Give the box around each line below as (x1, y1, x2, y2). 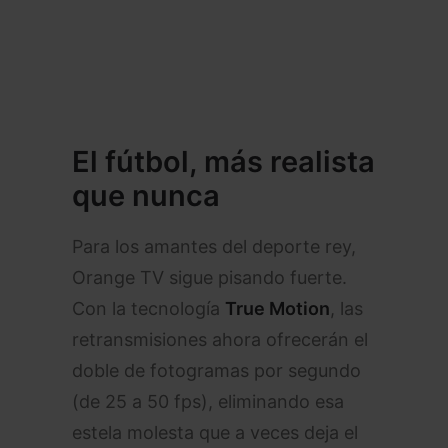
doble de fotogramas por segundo (72, 360, 361, 381)
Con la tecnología (72, 298, 225, 319)
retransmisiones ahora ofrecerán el (72, 329, 368, 350)
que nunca (72, 178, 220, 213)
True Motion (225, 298, 330, 319)
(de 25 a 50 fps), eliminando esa (72, 391, 344, 412)
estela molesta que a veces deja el (72, 422, 358, 443)
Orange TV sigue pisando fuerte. (72, 267, 347, 288)
